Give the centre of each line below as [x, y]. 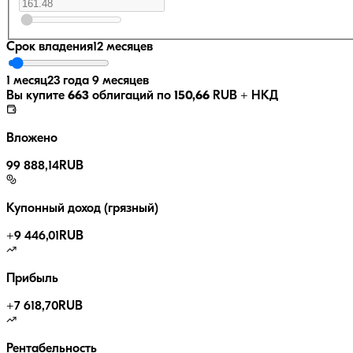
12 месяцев [123, 48]
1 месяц [27, 82]
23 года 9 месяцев [98, 82]
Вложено [32, 139]
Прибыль [32, 279]
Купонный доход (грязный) [82, 209]
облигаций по [130, 97]
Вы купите [37, 97]
